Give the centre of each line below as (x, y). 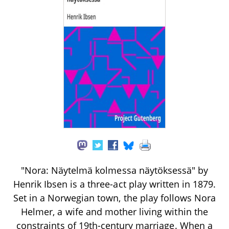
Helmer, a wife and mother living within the (114, 211)
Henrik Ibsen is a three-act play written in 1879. (114, 184)
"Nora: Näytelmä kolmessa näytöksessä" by (114, 170)
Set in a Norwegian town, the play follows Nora (114, 198)
